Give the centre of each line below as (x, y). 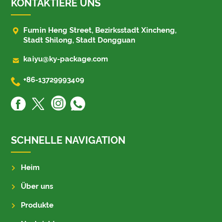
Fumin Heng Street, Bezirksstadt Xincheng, (100, 30)
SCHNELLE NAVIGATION (68, 140)
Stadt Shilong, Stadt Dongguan (80, 40)
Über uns (37, 187)
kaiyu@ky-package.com (66, 59)
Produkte (37, 205)
